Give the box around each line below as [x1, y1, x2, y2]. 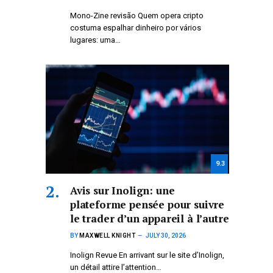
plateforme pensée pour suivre [70, 197, 225, 211]
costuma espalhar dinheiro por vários [70, 23, 201, 32]
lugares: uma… [70, 35, 121, 44]
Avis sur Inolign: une [70, 183, 175, 197]
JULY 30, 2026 [146, 232, 186, 239]
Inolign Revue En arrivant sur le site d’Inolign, [70, 250, 224, 260]
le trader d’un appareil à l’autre [70, 211, 229, 225]
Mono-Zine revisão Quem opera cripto [70, 10, 204, 20]
